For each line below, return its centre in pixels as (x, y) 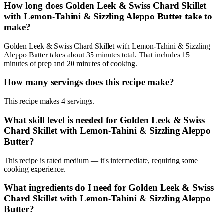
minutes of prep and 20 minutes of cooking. (71, 63)
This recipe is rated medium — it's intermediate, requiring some (101, 160)
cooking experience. (35, 169)
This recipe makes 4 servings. (49, 101)
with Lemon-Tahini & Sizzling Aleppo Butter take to (108, 16)
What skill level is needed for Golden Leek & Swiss (104, 120)
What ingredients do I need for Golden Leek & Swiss (109, 188)
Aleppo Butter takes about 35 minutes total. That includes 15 (97, 54)
